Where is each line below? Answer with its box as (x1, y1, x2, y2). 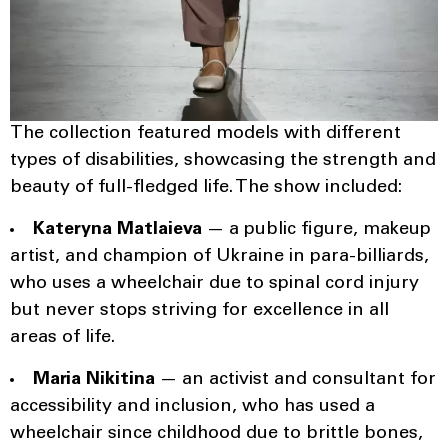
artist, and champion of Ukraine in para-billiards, (10, 248, 429, 267)
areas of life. (10, 329, 115, 348)
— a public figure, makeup (202, 221, 431, 240)
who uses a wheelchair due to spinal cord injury (10, 275, 419, 294)
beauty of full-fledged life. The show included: (10, 179, 402, 198)
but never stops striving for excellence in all (10, 302, 389, 321)
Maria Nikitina (33, 371, 155, 390)
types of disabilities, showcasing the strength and (10, 152, 436, 171)
